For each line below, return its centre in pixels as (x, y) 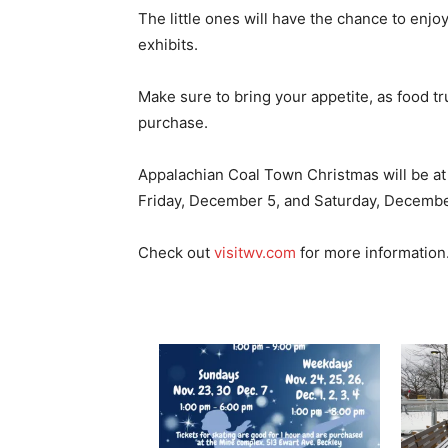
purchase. (173, 122)
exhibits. (168, 44)
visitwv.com (255, 252)
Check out (176, 252)
